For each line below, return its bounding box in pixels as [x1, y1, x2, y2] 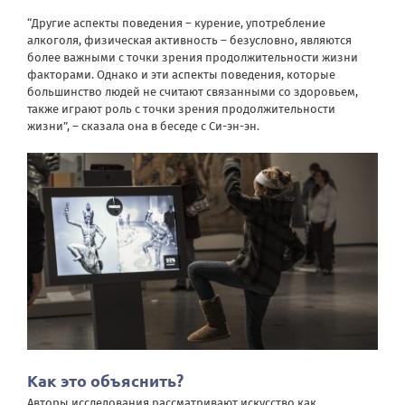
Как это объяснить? [27, 370, 184, 391]
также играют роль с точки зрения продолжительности [27, 101, 335, 116]
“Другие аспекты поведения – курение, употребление [27, 15, 325, 30]
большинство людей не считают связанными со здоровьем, [27, 84, 358, 99]
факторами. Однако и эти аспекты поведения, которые [27, 67, 335, 81]
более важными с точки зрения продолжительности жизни [27, 50, 358, 64]
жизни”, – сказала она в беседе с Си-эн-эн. [27, 118, 259, 133]
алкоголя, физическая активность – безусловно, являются [27, 33, 352, 47]
